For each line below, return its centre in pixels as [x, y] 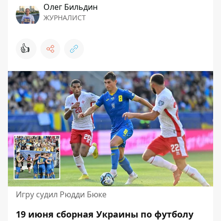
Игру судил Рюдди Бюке [61, 194]
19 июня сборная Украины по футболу [105, 214]
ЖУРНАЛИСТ [65, 18]
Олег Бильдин [71, 7]
